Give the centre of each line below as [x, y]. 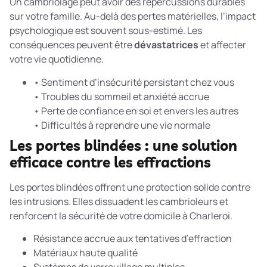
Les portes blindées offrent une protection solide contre [130, 187]
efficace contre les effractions [110, 162]
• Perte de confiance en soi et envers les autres [136, 111]
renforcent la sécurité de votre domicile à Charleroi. [121, 215]
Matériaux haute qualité [86, 252]
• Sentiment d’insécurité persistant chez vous [134, 82]
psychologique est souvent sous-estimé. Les [106, 31]
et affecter [222, 45]
